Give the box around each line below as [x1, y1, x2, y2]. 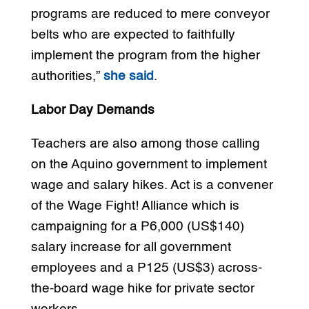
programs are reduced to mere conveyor [30, 7, 270, 21]
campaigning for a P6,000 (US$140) [30, 219, 244, 233]
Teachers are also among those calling [30, 137, 260, 150]
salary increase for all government [30, 240, 231, 254]
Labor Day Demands [30, 103, 154, 117]
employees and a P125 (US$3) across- [30, 261, 262, 275]
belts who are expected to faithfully [30, 28, 235, 41]
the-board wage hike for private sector [30, 281, 255, 295]
